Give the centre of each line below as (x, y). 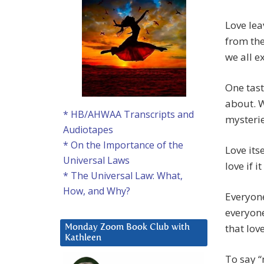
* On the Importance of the (123, 145)
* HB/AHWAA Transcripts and (128, 115)
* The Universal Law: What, (123, 176)
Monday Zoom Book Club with (127, 227)
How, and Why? (97, 191)
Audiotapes (88, 130)
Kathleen (83, 238)
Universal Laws (96, 161)
